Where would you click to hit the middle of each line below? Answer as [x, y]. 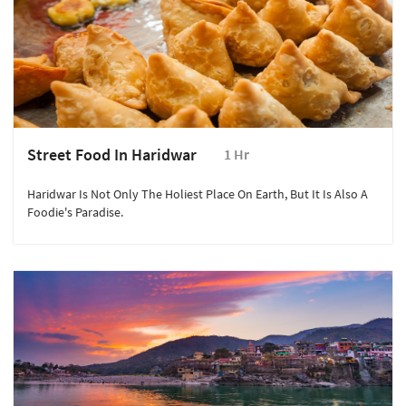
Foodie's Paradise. [75, 213]
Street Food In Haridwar [112, 155]
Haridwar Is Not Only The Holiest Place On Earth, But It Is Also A [198, 194]
